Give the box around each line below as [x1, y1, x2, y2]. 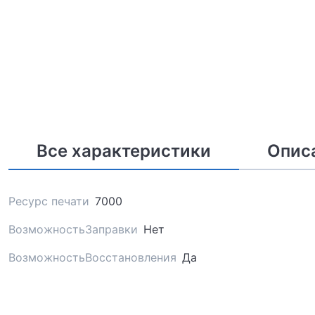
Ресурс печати [8, 193, 89, 208]
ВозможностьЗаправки [8, 221, 138, 236]
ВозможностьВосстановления [8, 250, 176, 264]
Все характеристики [37, 140, 211, 161]
